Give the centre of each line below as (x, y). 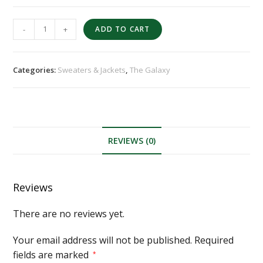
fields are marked (52, 254)
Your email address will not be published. (103, 240)
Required (214, 240)
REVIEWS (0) (131, 140)
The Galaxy (150, 70)
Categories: (36, 70)
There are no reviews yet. (69, 213)
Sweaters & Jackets (92, 70)
